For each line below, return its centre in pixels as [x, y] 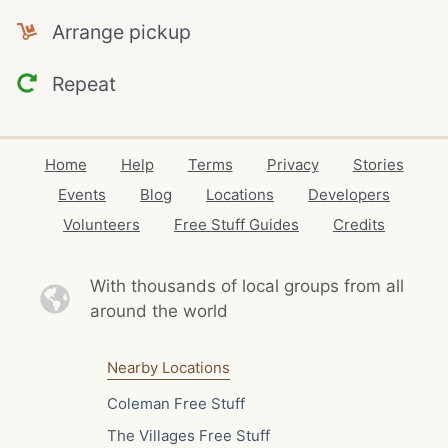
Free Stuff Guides [236, 224]
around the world [158, 311]
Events [82, 194]
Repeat [76, 83]
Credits [359, 224]
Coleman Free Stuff [175, 403]
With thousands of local [186, 286]
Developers [349, 194]
